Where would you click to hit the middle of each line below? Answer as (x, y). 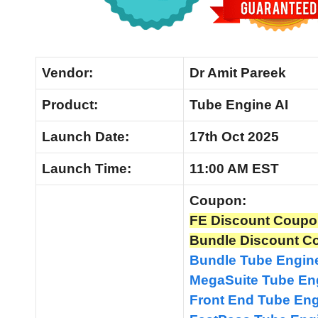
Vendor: (67, 73)
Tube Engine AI (239, 105)
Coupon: (218, 201)
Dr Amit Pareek (238, 73)
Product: (70, 105)
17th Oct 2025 (234, 137)
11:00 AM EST (234, 169)
